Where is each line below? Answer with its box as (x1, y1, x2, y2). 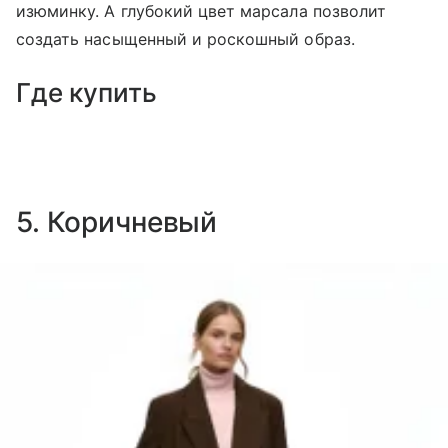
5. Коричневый (16, 204, 218, 239)
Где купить (16, 76, 157, 108)
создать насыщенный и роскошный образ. (16, 28, 355, 49)
